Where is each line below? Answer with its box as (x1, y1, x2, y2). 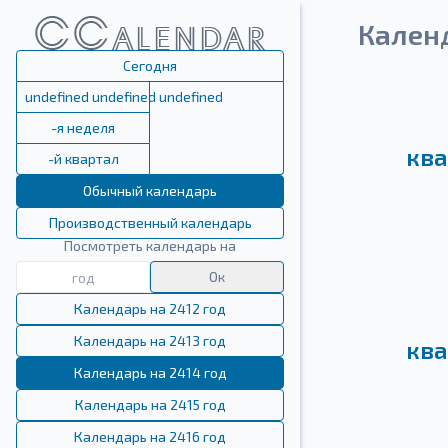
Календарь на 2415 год (74, 396, 226, 413)
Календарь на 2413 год (74, 332, 226, 349)
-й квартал (47, 150, 119, 167)
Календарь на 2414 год (73, 364, 227, 381)
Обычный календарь (83, 182, 217, 199)
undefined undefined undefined (25, 88, 223, 105)
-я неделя (51, 119, 115, 136)
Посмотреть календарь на (64, 237, 236, 254)
